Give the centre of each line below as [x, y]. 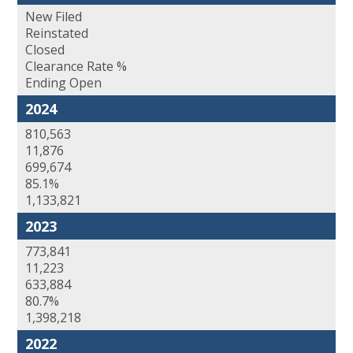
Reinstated [57, 33]
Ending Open [63, 83]
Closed [45, 50]
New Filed [54, 17]
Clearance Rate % [76, 67]
